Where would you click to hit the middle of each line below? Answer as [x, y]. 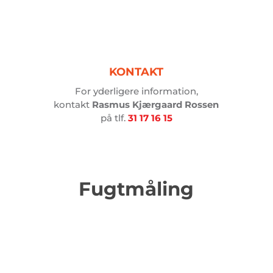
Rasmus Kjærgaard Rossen [156, 105]
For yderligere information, [136, 91]
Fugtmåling [136, 189]
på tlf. [114, 118]
